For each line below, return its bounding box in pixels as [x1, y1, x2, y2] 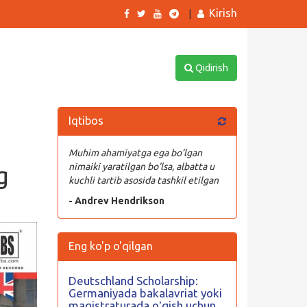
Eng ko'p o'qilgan [68, 240, 153, 252]
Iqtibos [68, 114, 103, 127]
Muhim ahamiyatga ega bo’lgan [68, 147, 202, 158]
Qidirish [193, 62, 228, 73]
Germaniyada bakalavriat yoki [68, 286, 222, 299]
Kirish [209, 7, 237, 19]
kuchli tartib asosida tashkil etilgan [68, 175, 219, 186]
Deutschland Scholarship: [68, 274, 198, 287]
